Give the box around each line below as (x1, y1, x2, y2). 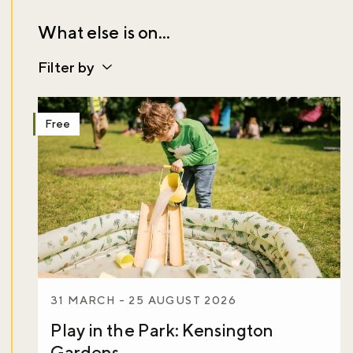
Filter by (38, 58, 95, 76)
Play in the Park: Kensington (50, 320, 274, 341)
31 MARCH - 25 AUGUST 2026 (50, 294, 236, 307)
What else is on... (38, 21, 170, 43)
